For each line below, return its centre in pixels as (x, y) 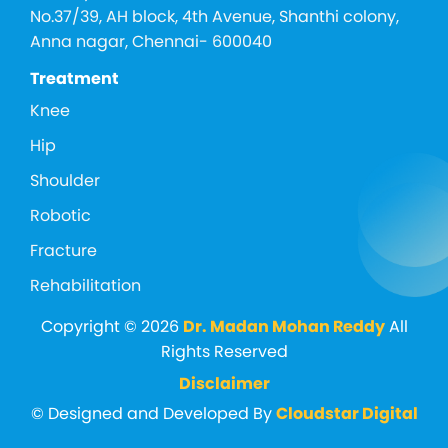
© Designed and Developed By (153, 413)
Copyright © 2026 (111, 326)
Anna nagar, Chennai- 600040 (151, 41)
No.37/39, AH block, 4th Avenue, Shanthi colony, (214, 16)
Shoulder (65, 180)
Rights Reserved (224, 351)
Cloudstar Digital (346, 413)
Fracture (63, 250)
